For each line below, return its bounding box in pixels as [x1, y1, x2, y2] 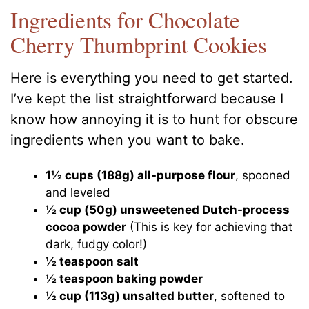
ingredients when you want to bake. [10, 132, 246, 149]
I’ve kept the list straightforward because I [10, 90, 284, 108]
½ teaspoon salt [46, 255, 139, 269]
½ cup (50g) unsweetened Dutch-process [46, 203, 290, 217]
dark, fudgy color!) [46, 237, 148, 252]
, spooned [235, 168, 291, 183]
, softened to [214, 289, 286, 303]
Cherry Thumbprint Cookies [10, 28, 268, 59]
